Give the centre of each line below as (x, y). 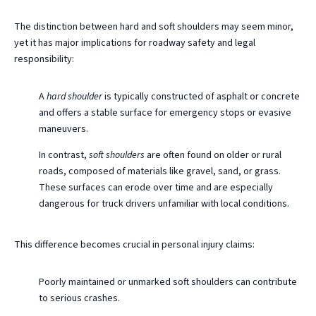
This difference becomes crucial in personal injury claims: (134, 244)
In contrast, (64, 155)
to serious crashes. (79, 298)
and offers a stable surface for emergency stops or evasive (165, 113)
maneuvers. (63, 129)
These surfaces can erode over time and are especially (156, 187)
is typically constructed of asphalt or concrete (201, 96)
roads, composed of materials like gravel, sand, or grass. (160, 171)
